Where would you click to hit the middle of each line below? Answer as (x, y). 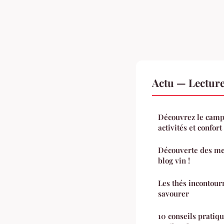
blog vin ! (174, 160)
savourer (173, 193)
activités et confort (190, 127)
